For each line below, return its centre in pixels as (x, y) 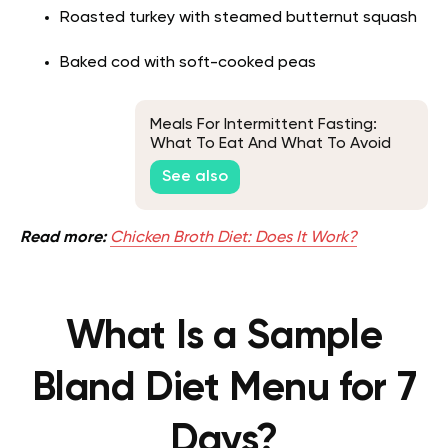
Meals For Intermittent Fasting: (263, 124)
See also (195, 177)
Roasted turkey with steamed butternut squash (238, 18)
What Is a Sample (224, 337)
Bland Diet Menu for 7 (224, 389)
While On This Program (233, 162)
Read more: (65, 238)
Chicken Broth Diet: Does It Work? (233, 238)
